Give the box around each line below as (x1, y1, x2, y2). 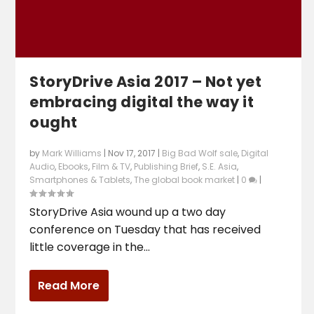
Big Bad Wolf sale (162, 146, 238, 159)
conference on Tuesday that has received (29, 221, 261, 238)
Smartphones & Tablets (29, 173, 131, 186)
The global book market (134, 173, 235, 186)
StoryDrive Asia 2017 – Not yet (29, 71, 262, 92)
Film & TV (92, 160, 131, 172)
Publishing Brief (134, 160, 199, 172)
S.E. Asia (202, 160, 238, 172)
